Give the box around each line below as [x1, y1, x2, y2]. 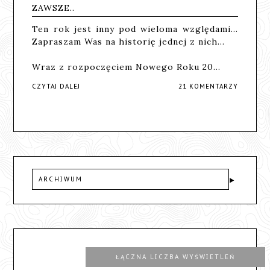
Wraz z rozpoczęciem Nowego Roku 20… [32, 61, 221, 72]
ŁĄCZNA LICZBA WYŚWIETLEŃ [115, 253, 235, 261]
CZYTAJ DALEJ [32, 82, 81, 90]
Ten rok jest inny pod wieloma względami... [32, 23, 238, 34]
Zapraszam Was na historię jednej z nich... [32, 36, 225, 47]
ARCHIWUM [39, 175, 83, 183]
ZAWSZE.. [32, 2, 75, 13]
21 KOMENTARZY [178, 82, 238, 90]
